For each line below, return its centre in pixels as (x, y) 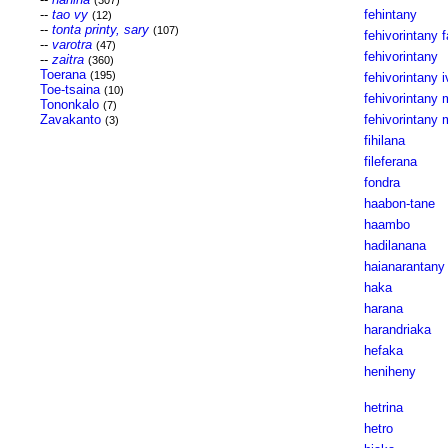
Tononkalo (69, 104)
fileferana (390, 161)
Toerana (62, 74)
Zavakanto (70, 119)
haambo (386, 224)
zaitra (67, 59)
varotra (71, 44)
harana (383, 308)
